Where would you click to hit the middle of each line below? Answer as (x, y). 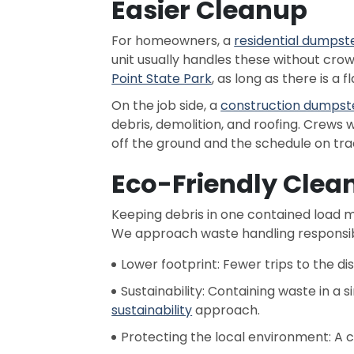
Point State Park (162, 79)
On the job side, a (166, 105)
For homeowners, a (173, 41)
